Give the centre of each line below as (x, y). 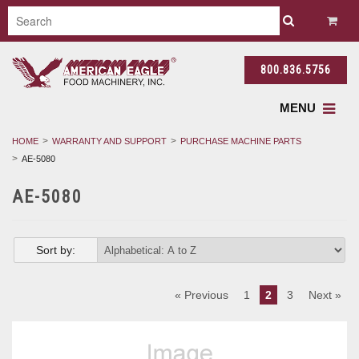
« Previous (202, 295)
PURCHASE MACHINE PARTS (241, 141)
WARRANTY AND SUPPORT (109, 141)
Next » (325, 295)
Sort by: (55, 250)
